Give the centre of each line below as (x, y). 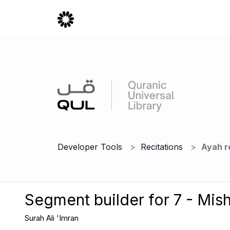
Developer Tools (90, 147)
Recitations (162, 147)
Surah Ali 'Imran (52, 218)
